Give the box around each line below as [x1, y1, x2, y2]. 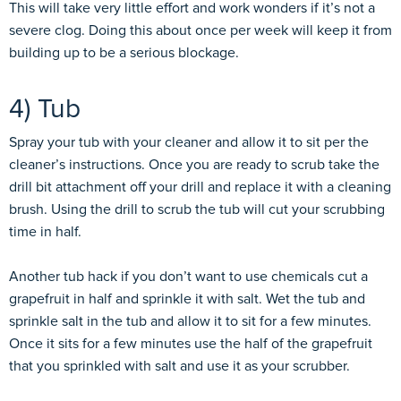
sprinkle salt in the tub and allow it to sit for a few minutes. [9, 313, 371, 328]
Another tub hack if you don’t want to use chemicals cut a [9, 269, 368, 284]
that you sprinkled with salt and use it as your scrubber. [9, 358, 350, 373]
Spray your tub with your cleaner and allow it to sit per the [9, 134, 369, 149]
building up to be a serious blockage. [9, 45, 239, 60]
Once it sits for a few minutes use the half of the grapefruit [9, 336, 372, 351]
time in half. [9, 224, 81, 239]
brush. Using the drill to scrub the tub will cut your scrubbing [9, 201, 385, 217]
